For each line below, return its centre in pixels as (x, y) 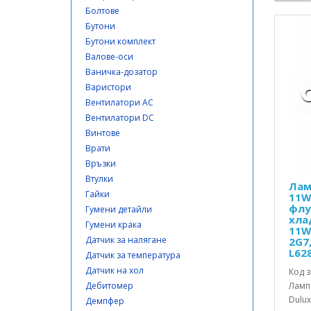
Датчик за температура (133, 255)
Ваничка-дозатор (121, 72)
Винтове (103, 133)
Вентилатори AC (119, 102)
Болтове (102, 11)
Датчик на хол (115, 270)
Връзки (101, 163)
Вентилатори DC (120, 118)
